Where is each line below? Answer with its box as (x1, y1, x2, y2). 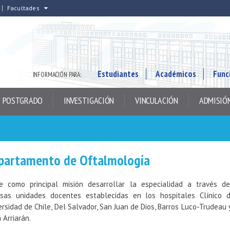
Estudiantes (98, 68, 139, 80)
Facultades (7, 4, 40, 12)
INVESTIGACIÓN (64, 94, 114, 106)
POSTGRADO (2, 94, 43, 106)
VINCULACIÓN (135, 94, 178, 106)
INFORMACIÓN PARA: (32, 70, 81, 79)
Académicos (156, 68, 196, 80)
